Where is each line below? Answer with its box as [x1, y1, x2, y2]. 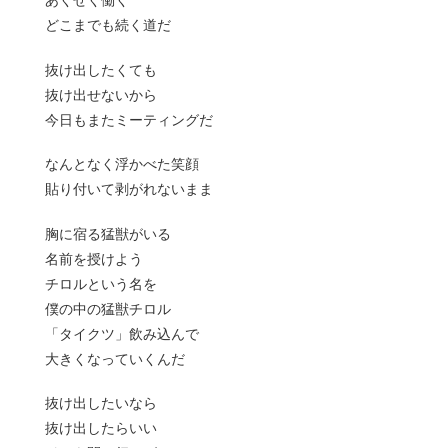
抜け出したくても [44, 61, 157, 78]
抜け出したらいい [44, 420, 157, 437]
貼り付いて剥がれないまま [44, 181, 213, 198]
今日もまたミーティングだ [44, 111, 213, 128]
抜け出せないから [44, 86, 157, 103]
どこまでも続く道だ [44, 17, 171, 34]
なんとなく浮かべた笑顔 [44, 156, 199, 173]
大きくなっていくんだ [44, 350, 185, 367]
